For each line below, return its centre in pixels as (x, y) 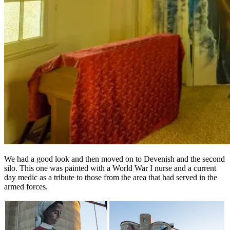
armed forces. (26, 187)
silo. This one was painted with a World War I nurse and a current (110, 168)
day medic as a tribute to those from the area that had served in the (111, 178)
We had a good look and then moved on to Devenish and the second (114, 159)
